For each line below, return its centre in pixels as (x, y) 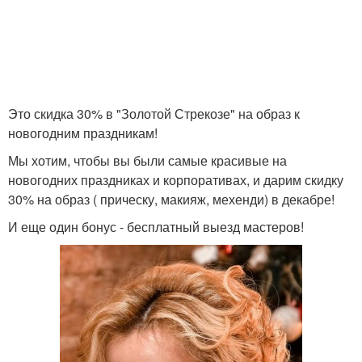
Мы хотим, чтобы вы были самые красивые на (147, 160)
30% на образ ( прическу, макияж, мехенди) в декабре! (171, 199)
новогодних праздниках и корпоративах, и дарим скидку (176, 180)
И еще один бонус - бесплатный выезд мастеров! (156, 227)
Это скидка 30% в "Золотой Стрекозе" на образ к (154, 114)
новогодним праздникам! (83, 133)
